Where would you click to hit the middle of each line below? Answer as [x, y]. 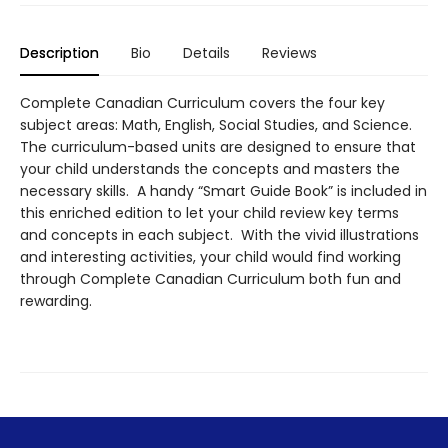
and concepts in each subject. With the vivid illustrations [219, 235]
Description [59, 53]
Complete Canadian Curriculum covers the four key [202, 103]
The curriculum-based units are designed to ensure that [218, 147]
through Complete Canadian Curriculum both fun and [210, 279]
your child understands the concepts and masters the [210, 169]
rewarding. [56, 301]
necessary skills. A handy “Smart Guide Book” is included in [223, 191]
